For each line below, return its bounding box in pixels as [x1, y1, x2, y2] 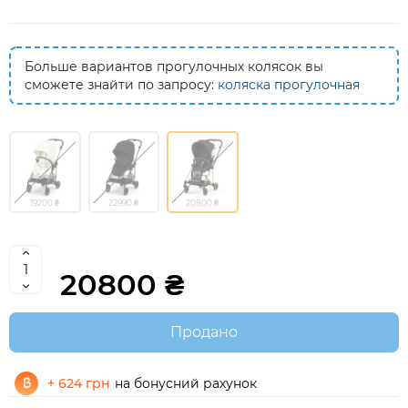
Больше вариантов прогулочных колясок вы [25, 58, 323, 75]
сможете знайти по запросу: [25, 76, 218, 93]
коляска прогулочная [218, 76, 360, 93]
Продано [170, 322, 238, 341]
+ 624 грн [47, 374, 110, 392]
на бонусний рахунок [115, 374, 257, 392]
